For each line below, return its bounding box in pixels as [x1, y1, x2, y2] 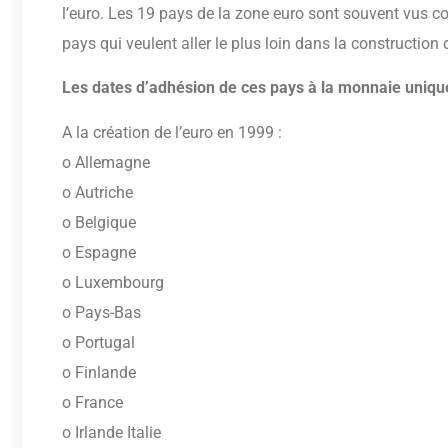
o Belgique [62, 212, 136, 232]
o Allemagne [62, 152, 150, 172]
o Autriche [62, 182, 133, 202]
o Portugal [62, 332, 135, 352]
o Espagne [62, 242, 136, 262]
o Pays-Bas [62, 302, 141, 322]
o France [62, 392, 123, 412]
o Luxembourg [62, 272, 164, 292]
